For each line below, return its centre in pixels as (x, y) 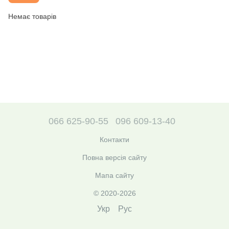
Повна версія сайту (114, 157)
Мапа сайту (114, 175)
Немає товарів (32, 16)
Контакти (114, 140)
